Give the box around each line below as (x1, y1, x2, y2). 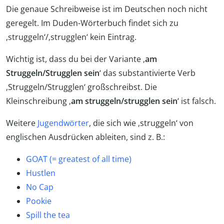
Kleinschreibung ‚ (6, 95, 71, 107)
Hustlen (26, 167, 55, 179)
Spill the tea (26, 209, 70, 221)
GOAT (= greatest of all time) (26, 153, 131, 165)
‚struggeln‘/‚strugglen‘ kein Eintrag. (6, 31, 136, 43)
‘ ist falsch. (177, 95, 216, 107)
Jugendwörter (37, 117, 89, 129)
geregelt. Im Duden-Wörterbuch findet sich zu (6, 17, 178, 29)
